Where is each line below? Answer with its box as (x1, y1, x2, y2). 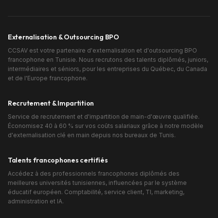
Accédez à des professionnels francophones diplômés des (8, 170, 180, 177)
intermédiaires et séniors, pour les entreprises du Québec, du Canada (8, 65, 207, 73)
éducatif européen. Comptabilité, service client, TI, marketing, (8, 188, 184, 196)
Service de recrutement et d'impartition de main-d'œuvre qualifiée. (8, 113, 200, 120)
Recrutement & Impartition (8, 99, 94, 108)
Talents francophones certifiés (8, 156, 108, 164)
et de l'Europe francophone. (8, 74, 88, 82)
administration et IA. (8, 198, 64, 205)
